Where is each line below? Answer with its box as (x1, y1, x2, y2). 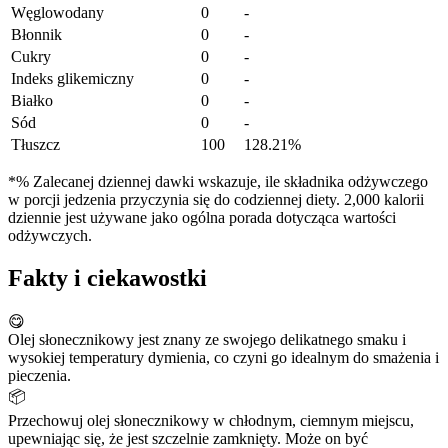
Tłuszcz (11, 136, 60, 154)
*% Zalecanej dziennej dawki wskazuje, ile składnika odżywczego (8, 173, 428, 191)
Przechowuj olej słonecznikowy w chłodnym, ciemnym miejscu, (8, 411, 414, 429)
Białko (11, 92, 53, 110)
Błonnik (11, 26, 62, 44)
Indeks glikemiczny (11, 70, 134, 88)
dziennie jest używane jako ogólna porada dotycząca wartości (8, 209, 396, 227)
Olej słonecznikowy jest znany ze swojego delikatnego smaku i (8, 330, 406, 348)
